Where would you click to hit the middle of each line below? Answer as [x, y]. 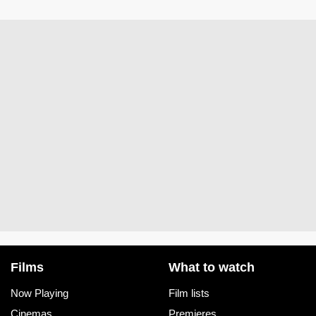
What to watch [212, 267]
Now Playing [39, 293]
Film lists [189, 293]
